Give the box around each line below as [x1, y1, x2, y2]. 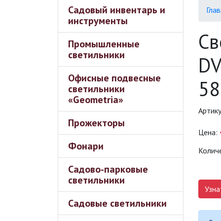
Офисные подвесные [68, 72, 161, 84]
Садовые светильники [68, 197, 167, 210]
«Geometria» [68, 93, 123, 106]
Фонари [68, 140, 104, 152]
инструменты [68, 14, 128, 27]
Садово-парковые [68, 163, 148, 176]
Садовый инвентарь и [68, 3, 165, 16]
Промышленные [68, 37, 140, 50]
